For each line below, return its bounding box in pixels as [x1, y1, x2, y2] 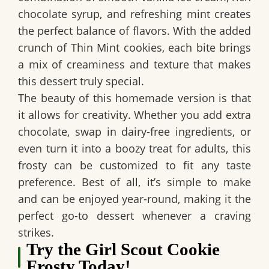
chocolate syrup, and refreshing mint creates [18, 6, 251, 21]
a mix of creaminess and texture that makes [18, 56, 251, 71]
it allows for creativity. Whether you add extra [18, 107, 251, 122]
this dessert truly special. [18, 73, 144, 88]
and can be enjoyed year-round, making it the [18, 191, 251, 206]
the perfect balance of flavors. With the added [18, 23, 251, 38]
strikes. [18, 225, 54, 240]
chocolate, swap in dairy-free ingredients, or [18, 124, 251, 139]
